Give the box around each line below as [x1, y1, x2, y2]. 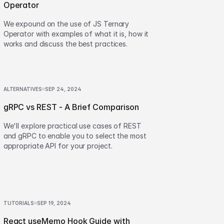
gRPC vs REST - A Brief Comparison [3, 102, 139, 112]
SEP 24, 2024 [44, 86, 81, 92]
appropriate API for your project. [3, 141, 112, 150]
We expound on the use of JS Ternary [3, 19, 129, 28]
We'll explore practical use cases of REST [3, 121, 141, 130]
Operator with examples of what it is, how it [3, 29, 149, 38]
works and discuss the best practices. [3, 39, 128, 48]
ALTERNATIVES [3, 86, 42, 92]
